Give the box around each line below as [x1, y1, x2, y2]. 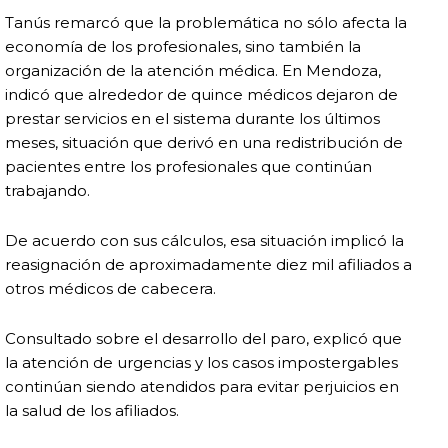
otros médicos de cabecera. [5, 279, 216, 299]
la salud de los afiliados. [5, 401, 179, 421]
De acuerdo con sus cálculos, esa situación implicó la [5, 231, 404, 251]
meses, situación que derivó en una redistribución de [5, 133, 403, 153]
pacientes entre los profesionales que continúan [5, 157, 372, 177]
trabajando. [5, 181, 90, 201]
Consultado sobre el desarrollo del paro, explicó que [5, 329, 402, 349]
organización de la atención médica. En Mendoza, [5, 61, 381, 81]
